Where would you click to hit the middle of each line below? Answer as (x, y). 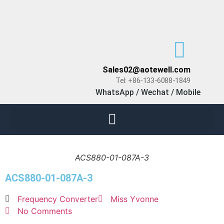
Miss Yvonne (134, 199)
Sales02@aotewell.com (146, 70)
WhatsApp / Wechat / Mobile (148, 92)
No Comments (45, 211)
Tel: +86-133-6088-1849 (153, 80)
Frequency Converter (58, 199)
